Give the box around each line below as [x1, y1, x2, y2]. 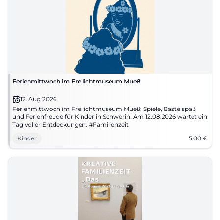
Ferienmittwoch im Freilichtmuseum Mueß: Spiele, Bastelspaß [12, 105, 196, 112]
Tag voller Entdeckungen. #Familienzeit [12, 121, 129, 128]
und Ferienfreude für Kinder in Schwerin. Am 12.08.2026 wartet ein [12, 113, 207, 120]
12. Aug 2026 [20, 95, 56, 103]
